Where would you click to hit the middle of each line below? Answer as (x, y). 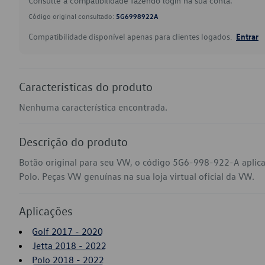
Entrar (247, 36)
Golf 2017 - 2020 (67, 231)
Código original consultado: (72, 16)
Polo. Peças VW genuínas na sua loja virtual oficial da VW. (137, 176)
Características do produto (86, 86)
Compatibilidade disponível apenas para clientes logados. (131, 36)
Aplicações (46, 211)
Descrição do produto (73, 141)
